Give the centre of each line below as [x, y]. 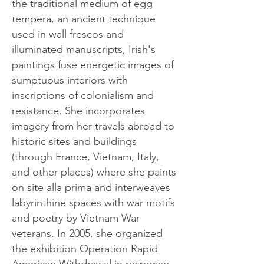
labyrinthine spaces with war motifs [93, 203]
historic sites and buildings [74, 141]
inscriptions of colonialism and [83, 95]
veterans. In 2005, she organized [87, 233]
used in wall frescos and [68, 34]
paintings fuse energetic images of [93, 65]
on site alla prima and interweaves [91, 187]
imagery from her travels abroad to [93, 126]
